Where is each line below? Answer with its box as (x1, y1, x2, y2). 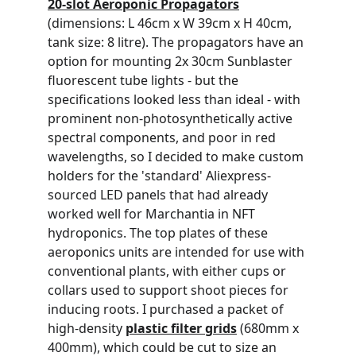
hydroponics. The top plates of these (48, 224, 271, 242)
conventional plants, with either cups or (48, 262, 289, 280)
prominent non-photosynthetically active (48, 110, 296, 127)
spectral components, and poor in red (48, 129, 279, 146)
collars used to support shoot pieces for (48, 281, 292, 299)
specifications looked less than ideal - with (48, 91, 304, 108)
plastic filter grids (126, 319, 237, 337)
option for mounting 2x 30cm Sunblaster (48, 52, 296, 70)
